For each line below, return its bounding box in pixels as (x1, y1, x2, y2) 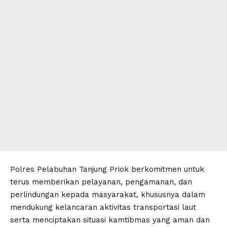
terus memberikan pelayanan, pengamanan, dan (10, 177, 192, 186)
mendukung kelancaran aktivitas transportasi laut (10, 203, 196, 212)
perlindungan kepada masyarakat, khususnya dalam (10, 190, 205, 199)
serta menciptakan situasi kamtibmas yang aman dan (10, 215, 210, 224)
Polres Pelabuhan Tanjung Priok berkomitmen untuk (10, 165, 204, 174)
